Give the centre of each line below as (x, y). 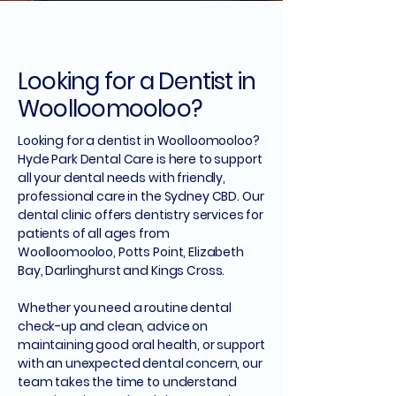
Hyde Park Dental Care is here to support (140, 159)
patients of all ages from (94, 233)
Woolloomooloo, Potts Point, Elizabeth (131, 252)
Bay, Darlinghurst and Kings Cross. (122, 270)
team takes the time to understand (127, 382)
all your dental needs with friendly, (122, 178)
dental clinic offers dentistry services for (141, 215)
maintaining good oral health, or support (141, 345)
